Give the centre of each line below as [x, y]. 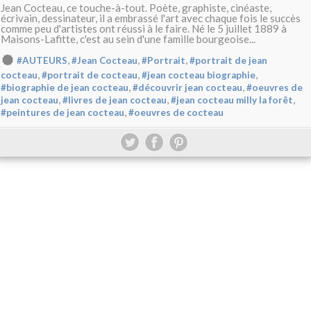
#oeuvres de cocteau [176, 113]
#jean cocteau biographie [199, 75]
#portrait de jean [228, 61]
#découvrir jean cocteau [187, 88]
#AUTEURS [42, 61]
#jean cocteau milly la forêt [232, 100]
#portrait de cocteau [90, 75]
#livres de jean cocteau [115, 100]
